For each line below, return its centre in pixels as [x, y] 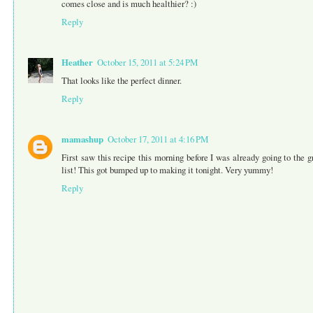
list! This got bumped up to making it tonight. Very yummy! [167, 170]
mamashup [82, 139]
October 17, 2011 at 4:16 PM [158, 139]
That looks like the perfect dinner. [122, 81]
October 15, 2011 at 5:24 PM [147, 63]
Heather [77, 63]
